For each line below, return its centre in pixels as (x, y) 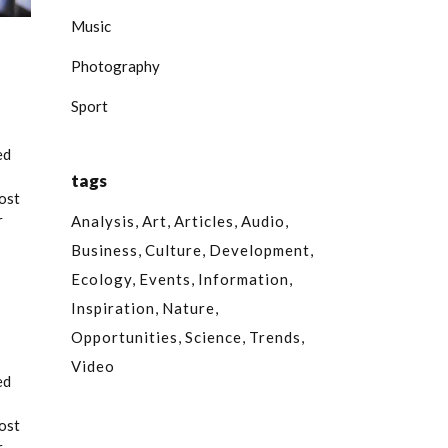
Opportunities (124, 337)
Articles (204, 221)
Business (104, 250)
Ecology (101, 279)
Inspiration (113, 308)
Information (243, 279)
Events (165, 279)
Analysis (103, 221)
